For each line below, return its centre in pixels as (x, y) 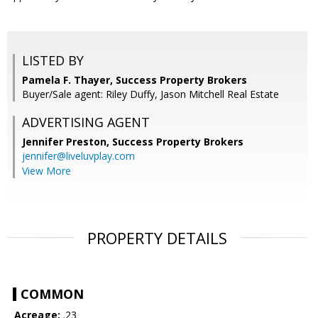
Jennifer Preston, (67, 142)
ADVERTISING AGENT (86, 122)
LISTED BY (53, 61)
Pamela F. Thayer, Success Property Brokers (135, 80)
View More (46, 171)
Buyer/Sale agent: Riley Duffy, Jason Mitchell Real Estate (150, 94)
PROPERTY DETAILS (157, 238)
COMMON (52, 294)
